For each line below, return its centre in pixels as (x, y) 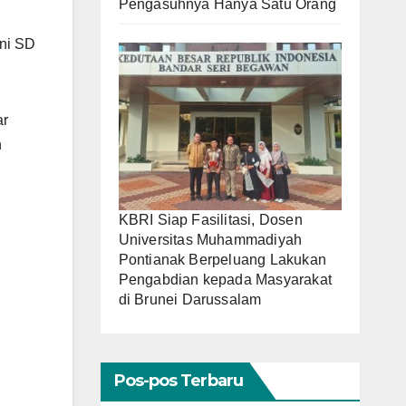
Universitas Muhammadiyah (210, 239)
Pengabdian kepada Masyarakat (225, 279)
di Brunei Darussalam (190, 299)
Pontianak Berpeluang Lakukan (222, 259)
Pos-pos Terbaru (178, 380)
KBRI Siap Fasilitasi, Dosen (210, 219)
